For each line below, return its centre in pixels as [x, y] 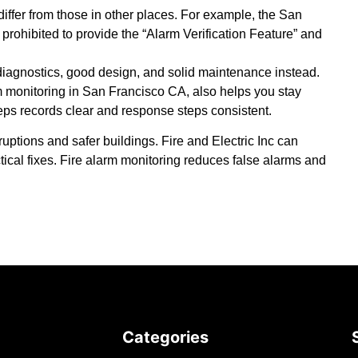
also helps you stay [247, 91]
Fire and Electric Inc [218, 141]
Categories [166, 337]
